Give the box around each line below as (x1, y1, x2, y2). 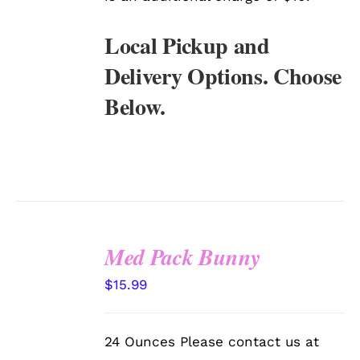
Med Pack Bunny (104, 241, 260, 273)
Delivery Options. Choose (104, 59, 342, 93)
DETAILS (27, 313, 76, 326)
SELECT (31, 264, 76, 277)
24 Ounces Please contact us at (104, 333, 320, 350)
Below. (104, 90, 166, 124)
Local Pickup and (104, 29, 270, 63)
